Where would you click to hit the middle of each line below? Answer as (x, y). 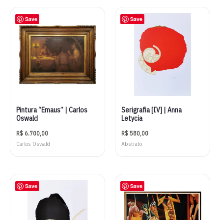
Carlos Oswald (33, 144)
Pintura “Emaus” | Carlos (52, 110)
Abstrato (132, 144)
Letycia (132, 118)
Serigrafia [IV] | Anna (151, 110)
